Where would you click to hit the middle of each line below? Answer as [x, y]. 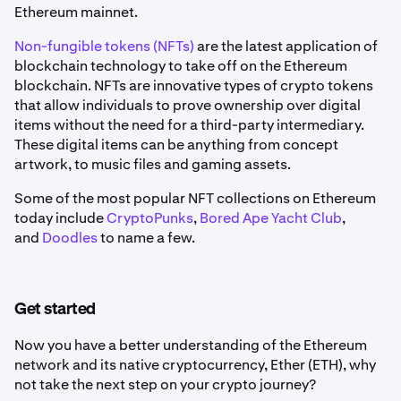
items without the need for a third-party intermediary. [189, 124]
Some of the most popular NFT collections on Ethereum [195, 198]
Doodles [68, 237]
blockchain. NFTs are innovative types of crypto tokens [194, 85]
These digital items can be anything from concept [176, 144]
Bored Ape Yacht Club [269, 218]
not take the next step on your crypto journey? [165, 384]
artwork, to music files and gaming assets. [153, 164]
